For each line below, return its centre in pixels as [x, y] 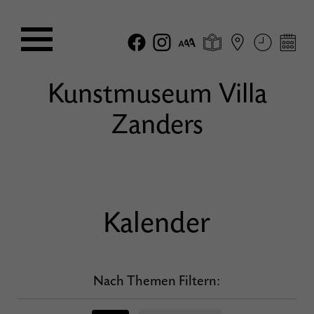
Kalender [157, 224]
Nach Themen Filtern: [157, 281]
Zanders [157, 125]
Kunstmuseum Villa [157, 94]
